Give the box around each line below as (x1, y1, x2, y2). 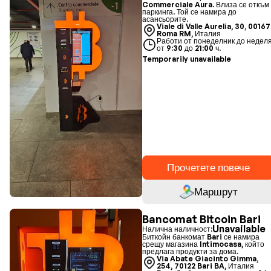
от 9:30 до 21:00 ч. (157, 44, 221, 53)
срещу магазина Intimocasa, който (142, 240, 265, 249)
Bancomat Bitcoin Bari (142, 212, 261, 226)
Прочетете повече (167, 161, 250, 174)
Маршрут (194, 185, 238, 198)
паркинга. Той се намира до (142, 7, 237, 16)
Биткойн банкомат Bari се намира (142, 232, 260, 241)
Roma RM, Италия (157, 29, 221, 38)
